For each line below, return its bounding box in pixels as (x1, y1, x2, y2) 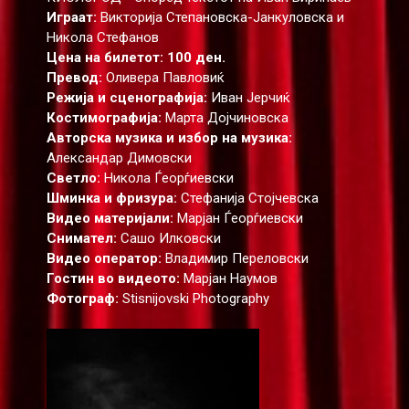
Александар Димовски (46, 149, 192, 166)
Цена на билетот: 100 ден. (46, 48, 225, 66)
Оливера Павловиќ (101, 68, 225, 86)
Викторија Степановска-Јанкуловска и (96, 8, 344, 26)
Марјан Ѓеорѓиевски (173, 209, 303, 226)
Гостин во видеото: (46, 269, 180, 287)
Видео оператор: (46, 249, 162, 267)
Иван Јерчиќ (206, 89, 290, 106)
